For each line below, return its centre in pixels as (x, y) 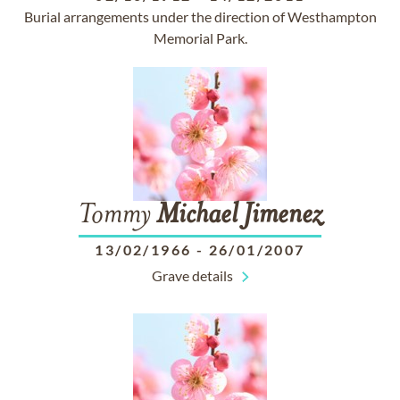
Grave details (192, 275)
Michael (197, 216)
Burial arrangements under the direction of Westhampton (200, 17)
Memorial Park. (200, 38)
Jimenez (282, 216)
